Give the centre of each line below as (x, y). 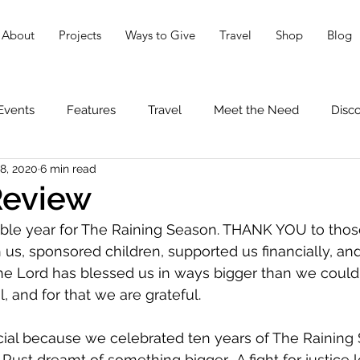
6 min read (68, 168)
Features (91, 110)
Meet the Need (256, 110)
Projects (80, 35)
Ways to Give (160, 35)
